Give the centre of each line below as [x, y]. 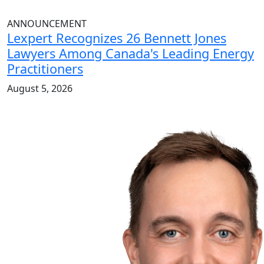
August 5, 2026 [40, 89]
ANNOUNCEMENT [47, 24]
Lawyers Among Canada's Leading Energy [131, 54]
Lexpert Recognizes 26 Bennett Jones [117, 38]
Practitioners [45, 69]
